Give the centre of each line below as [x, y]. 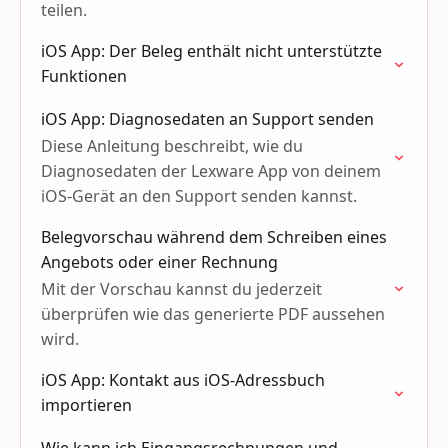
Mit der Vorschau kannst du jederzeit [181, 289]
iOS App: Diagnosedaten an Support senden [207, 119]
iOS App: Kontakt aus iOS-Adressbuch [183, 380]
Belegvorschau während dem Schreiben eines [214, 237]
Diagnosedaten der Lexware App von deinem [211, 171]
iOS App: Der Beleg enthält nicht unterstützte [211, 51]
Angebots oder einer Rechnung [159, 262]
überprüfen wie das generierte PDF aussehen [213, 314]
